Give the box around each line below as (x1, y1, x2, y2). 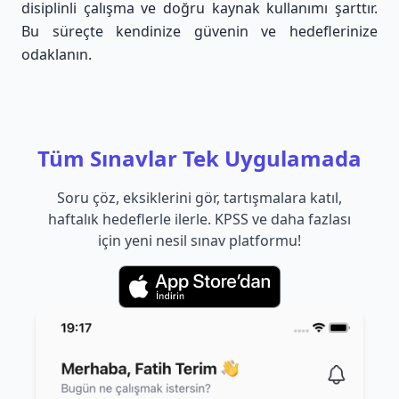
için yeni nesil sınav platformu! (98, 230, 301, 250)
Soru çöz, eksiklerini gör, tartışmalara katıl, (57, 187, 342, 208)
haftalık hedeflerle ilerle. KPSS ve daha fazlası (48, 208, 351, 229)
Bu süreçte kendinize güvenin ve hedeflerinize (21, 20, 378, 41)
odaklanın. (21, 44, 92, 64)
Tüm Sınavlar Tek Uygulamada (37, 142, 362, 173)
